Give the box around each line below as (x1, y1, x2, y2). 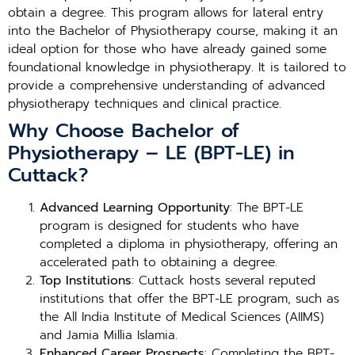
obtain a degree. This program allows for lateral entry (8, 3, 323, 22)
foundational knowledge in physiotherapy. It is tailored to (8, 58, 346, 77)
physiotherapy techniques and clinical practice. (8, 94, 281, 113)
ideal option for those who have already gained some (8, 40, 326, 59)
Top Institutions (40, 271, 132, 290)
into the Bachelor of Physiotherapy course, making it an (8, 21, 338, 40)
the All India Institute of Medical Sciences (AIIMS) (40, 307, 324, 326)
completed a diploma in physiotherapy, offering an (40, 235, 338, 254)
